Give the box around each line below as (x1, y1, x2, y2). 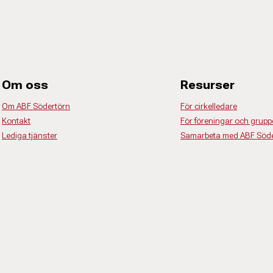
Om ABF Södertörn (2, 101, 70, 111)
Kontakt (2, 116, 30, 126)
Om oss (2, 77, 48, 92)
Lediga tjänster (2, 130, 57, 140)
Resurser (180, 77, 235, 92)
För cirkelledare (180, 101, 237, 111)
